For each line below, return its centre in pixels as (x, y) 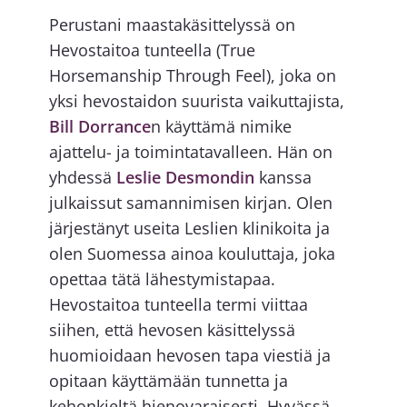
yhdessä (82, 178)
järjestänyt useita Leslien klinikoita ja (189, 228)
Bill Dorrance (99, 127)
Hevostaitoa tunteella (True (152, 50)
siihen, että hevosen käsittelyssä (172, 330)
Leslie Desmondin (185, 178)
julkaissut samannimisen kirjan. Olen (190, 203)
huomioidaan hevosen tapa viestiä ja (189, 356)
